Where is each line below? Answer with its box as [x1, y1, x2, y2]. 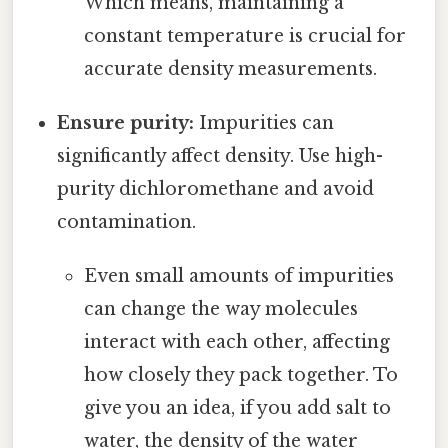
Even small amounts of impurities [83, 264, 394, 287]
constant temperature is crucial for [83, 24, 406, 47]
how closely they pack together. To [83, 363, 398, 386]
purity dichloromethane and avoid [57, 177, 375, 200]
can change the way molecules [83, 297, 358, 320]
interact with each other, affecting [83, 330, 390, 353]
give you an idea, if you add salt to [83, 396, 391, 419]
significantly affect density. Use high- [57, 144, 384, 167]
